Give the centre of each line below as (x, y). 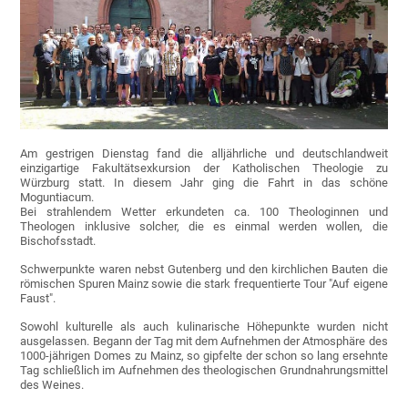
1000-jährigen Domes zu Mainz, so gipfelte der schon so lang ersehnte (204, 356)
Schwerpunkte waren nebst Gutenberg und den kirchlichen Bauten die (204, 270)
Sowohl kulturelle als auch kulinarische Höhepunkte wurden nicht (204, 327)
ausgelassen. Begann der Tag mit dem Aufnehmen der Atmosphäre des (204, 342)
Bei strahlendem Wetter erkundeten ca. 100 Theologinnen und (204, 212)
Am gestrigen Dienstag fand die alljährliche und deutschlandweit (204, 154)
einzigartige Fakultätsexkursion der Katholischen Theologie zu (204, 168)
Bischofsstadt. (60, 241)
